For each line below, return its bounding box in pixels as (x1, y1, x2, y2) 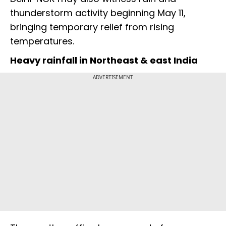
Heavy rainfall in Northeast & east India (10, 54, 198, 67)
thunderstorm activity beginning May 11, (10, 7, 186, 20)
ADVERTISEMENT (93, 74, 133, 81)
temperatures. (10, 35, 77, 48)
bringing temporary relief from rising (10, 21, 174, 34)
